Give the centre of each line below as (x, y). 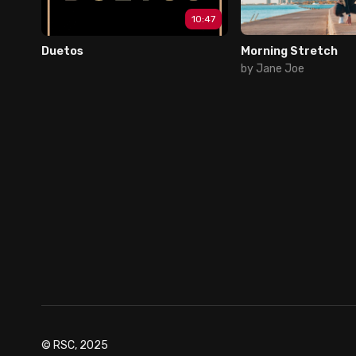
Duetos (62, 51)
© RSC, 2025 (75, 345)
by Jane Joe (273, 68)
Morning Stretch (290, 51)
